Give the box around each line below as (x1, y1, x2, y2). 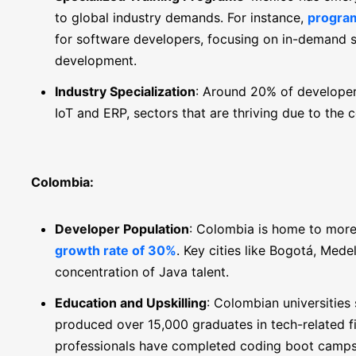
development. (54, 52, 137, 68)
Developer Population (54, 221, 189, 237)
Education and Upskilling (54, 295, 207, 311)
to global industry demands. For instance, (54, 10, 308, 25)
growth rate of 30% (54, 242, 176, 258)
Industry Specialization (54, 83, 195, 99)
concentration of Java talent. (54, 264, 229, 280)
